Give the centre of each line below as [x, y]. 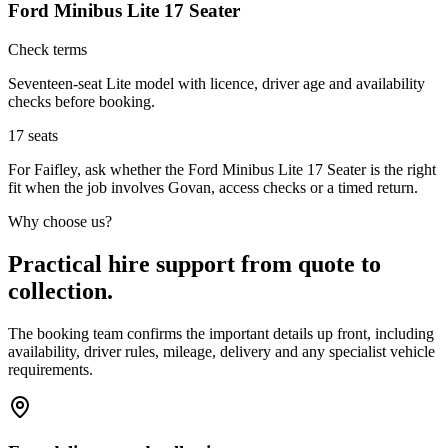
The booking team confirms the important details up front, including [221, 333]
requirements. [50, 369]
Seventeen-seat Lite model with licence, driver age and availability [216, 83]
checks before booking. [81, 101]
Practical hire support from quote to [194, 263]
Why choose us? [60, 221]
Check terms [47, 49]
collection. [60, 290]
